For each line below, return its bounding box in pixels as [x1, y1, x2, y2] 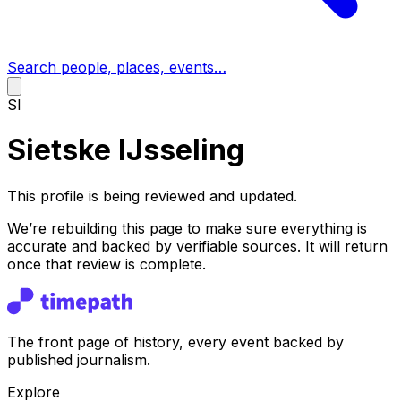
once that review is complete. [7, 254, 206, 273]
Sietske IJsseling [7, 132, 244, 168]
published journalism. [7, 350, 150, 369]
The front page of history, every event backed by [7, 332, 344, 351]
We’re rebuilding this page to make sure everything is [7, 218, 367, 237]
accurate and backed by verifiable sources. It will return [7, 236, 388, 255]
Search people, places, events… [7, 58, 226, 76]
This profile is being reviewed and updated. [7, 186, 297, 205]
